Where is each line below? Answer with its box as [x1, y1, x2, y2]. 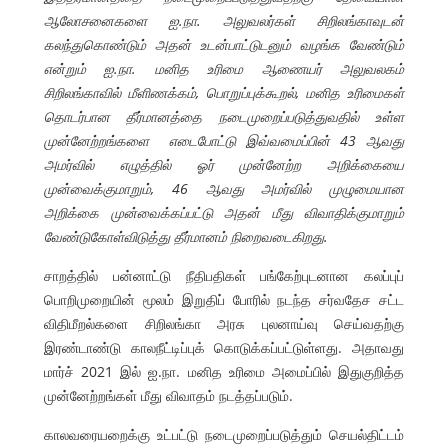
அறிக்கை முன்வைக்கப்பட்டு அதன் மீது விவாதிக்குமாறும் [44, 202, 404, 222]
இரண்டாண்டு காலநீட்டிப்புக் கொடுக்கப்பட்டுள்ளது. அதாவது [44, 337, 404, 357]
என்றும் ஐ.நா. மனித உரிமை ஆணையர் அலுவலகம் [44, 58, 404, 78]
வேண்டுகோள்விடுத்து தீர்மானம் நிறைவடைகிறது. [44, 226, 328, 246]
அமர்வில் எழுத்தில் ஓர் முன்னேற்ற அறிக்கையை [44, 154, 404, 174]
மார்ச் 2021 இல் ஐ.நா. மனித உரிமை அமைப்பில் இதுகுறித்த [44, 361, 404, 381]
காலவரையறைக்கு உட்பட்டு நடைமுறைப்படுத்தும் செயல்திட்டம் [44, 424, 404, 444]
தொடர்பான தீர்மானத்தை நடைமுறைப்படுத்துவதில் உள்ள [44, 106, 404, 126]
